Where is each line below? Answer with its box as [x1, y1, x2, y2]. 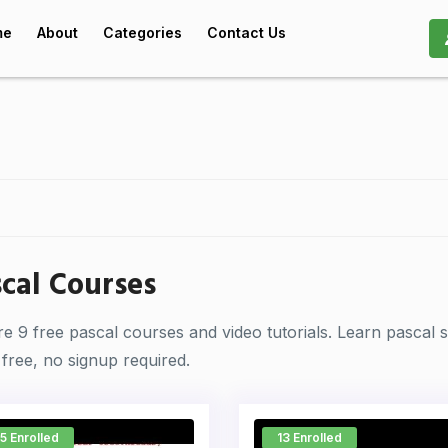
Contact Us [207, 24, 286, 41]
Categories [103, 24, 182, 41]
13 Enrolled [276, 430, 342, 445]
